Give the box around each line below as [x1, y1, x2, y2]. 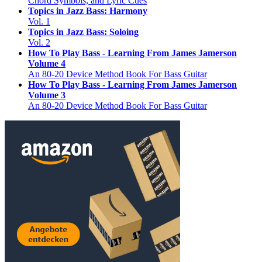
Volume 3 [28, 89, 65, 100]
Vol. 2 [28, 37, 50, 47]
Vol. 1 [28, 16, 50, 26]
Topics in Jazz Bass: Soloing [28, 26, 139, 37]
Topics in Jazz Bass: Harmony [28, 5, 147, 16]
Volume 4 [28, 58, 65, 68]
